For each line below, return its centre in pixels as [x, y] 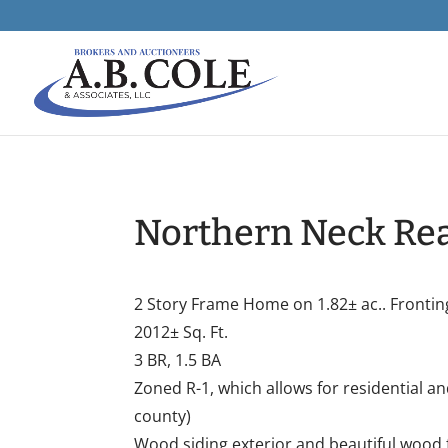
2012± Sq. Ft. [181, 332]
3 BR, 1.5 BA [178, 360]
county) [163, 416]
